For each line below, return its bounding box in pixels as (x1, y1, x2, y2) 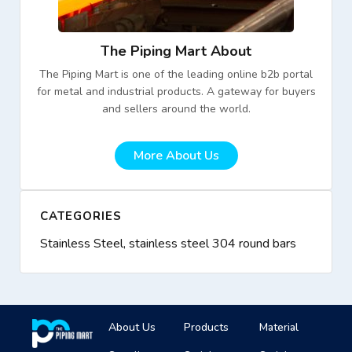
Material (259, 320, 299, 335)
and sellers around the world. (101, 101, 251, 117)
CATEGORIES (40, 207, 122, 224)
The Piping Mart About (101, 42, 251, 61)
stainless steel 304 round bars (129, 234, 296, 252)
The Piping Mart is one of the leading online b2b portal (39, 67, 313, 82)
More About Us (133, 146, 219, 164)
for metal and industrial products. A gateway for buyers (36, 84, 316, 100)
